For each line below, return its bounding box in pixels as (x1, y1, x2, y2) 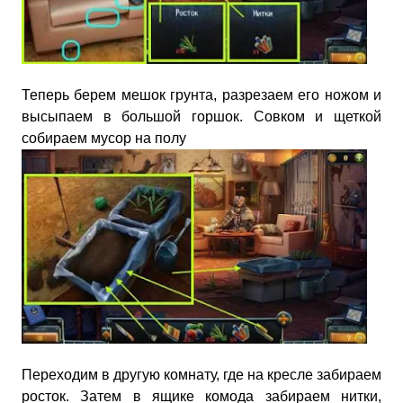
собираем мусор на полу (22, 130, 186, 146)
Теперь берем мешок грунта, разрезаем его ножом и (22, 86, 381, 103)
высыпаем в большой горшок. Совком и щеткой (22, 108, 381, 124)
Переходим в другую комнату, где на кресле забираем (22, 366, 381, 382)
